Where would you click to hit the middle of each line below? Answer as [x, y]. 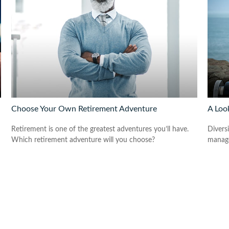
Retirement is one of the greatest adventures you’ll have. [100, 129]
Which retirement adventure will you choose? [83, 140]
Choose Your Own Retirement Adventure [84, 109]
